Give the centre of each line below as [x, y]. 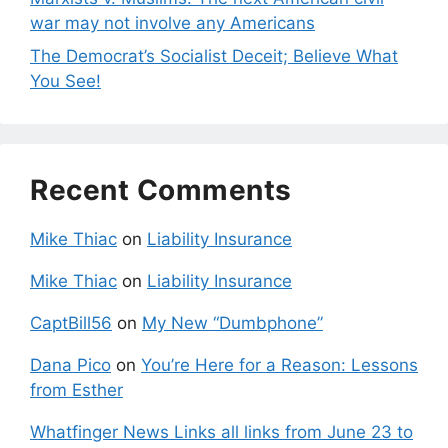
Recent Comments [161, 190]
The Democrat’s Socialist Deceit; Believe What [214, 56]
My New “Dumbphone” [232, 323]
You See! [65, 81]
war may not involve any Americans [172, 22]
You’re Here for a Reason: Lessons [279, 365]
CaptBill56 [71, 323]
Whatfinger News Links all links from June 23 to [221, 432]
